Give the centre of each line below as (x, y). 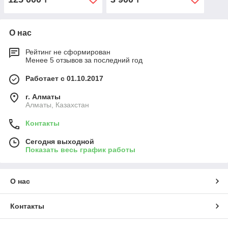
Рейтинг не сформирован (68, 52)
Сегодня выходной (60, 142)
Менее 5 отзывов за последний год (84, 60)
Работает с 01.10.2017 (64, 79)
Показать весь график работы (80, 150)
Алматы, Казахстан (57, 105)
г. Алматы (43, 97)
